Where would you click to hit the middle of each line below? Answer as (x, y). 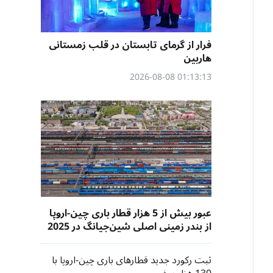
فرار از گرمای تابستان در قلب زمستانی (130, 45)
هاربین (197, 58)
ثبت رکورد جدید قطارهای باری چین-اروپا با (132, 260)
